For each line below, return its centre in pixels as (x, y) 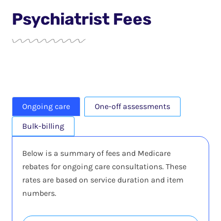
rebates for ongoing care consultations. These (104, 166)
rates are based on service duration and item (103, 180)
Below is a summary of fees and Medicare (96, 153)
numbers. (39, 193)
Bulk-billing (43, 126)
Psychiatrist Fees (82, 19)
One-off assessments (132, 106)
